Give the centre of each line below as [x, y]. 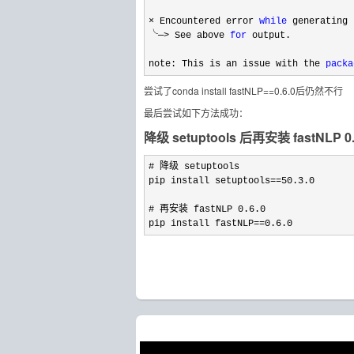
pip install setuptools [209, 181]
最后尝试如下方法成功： [196, 113]
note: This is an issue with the [237, 64]
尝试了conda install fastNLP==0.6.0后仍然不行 [243, 90]
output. [269, 36]
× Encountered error [204, 21]
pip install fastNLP [201, 224]
